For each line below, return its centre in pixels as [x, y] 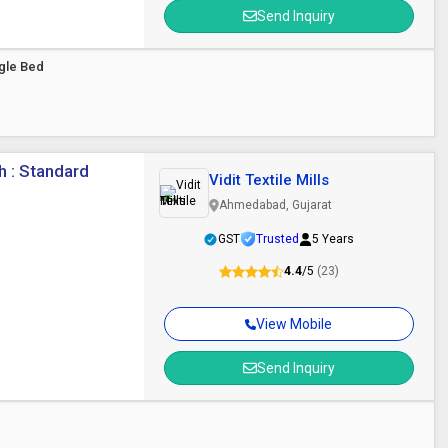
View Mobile [294, 324]
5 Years [333, 239]
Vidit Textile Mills [268, 180]
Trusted [278, 239]
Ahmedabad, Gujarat [275, 205]
